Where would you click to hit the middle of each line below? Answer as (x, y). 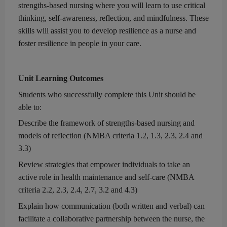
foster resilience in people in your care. (80, 44)
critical (194, 6)
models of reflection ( (52, 136)
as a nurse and (173, 31)
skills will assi (40, 31)
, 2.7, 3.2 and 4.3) (109, 190)
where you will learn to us (136, 6)
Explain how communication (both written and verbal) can (111, 206)
